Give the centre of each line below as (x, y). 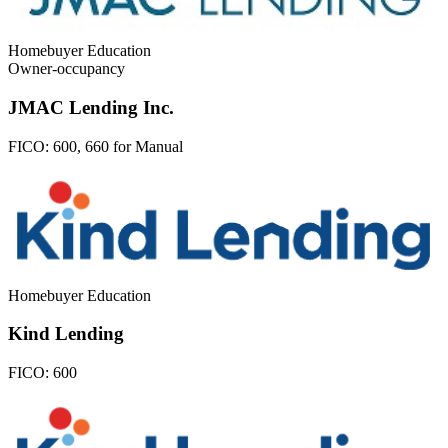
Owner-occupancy (66, 69)
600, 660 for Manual (118, 146)
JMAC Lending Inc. (91, 108)
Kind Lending (66, 334)
